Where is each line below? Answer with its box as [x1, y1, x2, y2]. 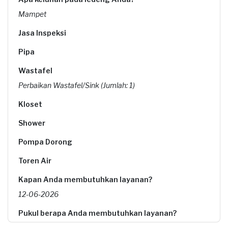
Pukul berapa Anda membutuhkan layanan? [18, 209, 177, 217]
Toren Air [18, 156, 51, 165]
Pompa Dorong [18, 137, 72, 146]
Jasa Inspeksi [18, 28, 66, 37]
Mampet [18, 10, 46, 18]
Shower [18, 119, 45, 127]
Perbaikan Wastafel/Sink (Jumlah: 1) [18, 81, 135, 90]
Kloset [18, 100, 42, 108]
